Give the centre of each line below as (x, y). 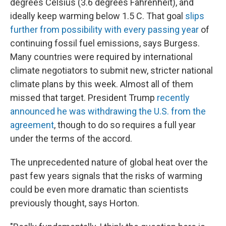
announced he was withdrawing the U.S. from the (108, 111)
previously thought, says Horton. (75, 203)
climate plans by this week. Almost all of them (102, 84)
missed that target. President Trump (83, 98)
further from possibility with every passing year (104, 30)
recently (173, 98)
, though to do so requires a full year (125, 125)
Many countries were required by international (101, 57)
